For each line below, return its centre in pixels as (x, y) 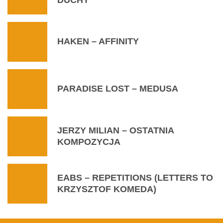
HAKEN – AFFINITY (98, 42)
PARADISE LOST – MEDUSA (118, 89)
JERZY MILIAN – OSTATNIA (115, 130)
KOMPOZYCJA (89, 142)
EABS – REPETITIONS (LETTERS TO (135, 177)
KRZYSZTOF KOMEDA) (107, 189)
